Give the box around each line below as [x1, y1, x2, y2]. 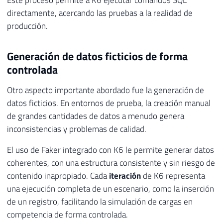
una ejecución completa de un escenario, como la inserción [7, 182, 214, 196]
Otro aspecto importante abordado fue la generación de [7, 83, 204, 97]
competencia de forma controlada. [7, 208, 128, 222]
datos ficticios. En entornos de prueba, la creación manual [7, 96, 211, 110]
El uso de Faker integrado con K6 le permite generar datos [7, 143, 214, 157]
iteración [109, 169, 141, 183]
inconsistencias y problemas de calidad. [7, 122, 146, 135]
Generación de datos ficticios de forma [7, 48, 188, 65]
